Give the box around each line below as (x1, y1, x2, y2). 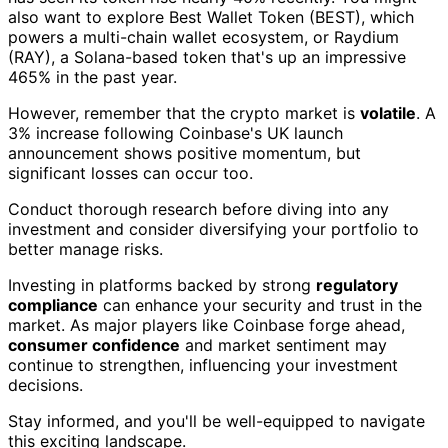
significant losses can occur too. (8, 162, 253, 183)
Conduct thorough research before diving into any (8, 198, 389, 219)
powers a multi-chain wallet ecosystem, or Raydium (8, 26, 399, 47)
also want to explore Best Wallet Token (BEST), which (8, 6, 414, 27)
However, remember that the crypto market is (8, 102, 360, 123)
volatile (360, 102, 416, 123)
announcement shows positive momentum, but (8, 142, 361, 163)
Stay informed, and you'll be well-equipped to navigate (8, 410, 425, 431)
